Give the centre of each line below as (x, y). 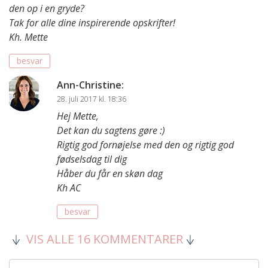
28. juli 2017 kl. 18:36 (92, 99)
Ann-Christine (89, 85)
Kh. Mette (28, 37)
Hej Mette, (78, 116)
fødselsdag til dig (92, 159)
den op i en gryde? (47, 9)
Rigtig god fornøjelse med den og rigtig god (145, 145)
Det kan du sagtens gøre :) (111, 131)
